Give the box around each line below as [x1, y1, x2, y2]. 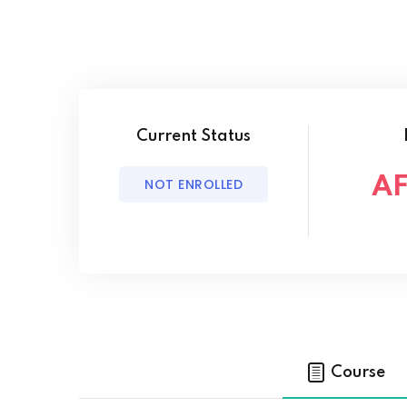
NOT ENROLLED [144, 175, 243, 194]
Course [331, 364, 385, 381]
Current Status [136, 128, 252, 144]
